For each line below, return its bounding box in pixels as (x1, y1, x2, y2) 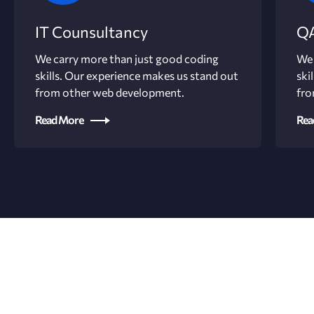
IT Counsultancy (35, 22, 148, 41)
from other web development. (35, 86, 184, 99)
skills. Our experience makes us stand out (35, 69, 238, 82)
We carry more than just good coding (35, 52, 219, 65)
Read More (35, 113, 83, 126)
